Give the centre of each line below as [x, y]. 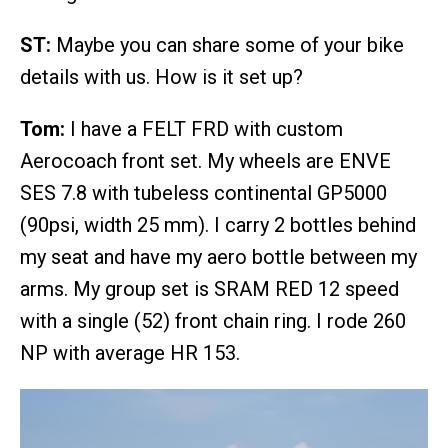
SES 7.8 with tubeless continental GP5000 [203, 193]
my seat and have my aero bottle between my [218, 257]
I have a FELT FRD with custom [204, 129]
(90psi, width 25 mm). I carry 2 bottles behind [218, 225]
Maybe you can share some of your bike [227, 45]
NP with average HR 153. [130, 353]
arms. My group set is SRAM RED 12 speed [209, 289]
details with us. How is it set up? [161, 77]
